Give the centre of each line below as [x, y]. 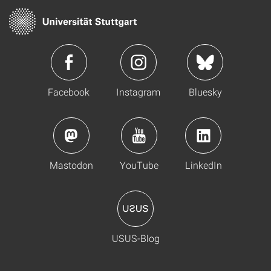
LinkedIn [203, 165]
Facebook [69, 92]
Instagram [138, 92]
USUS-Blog [135, 238]
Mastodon [71, 165]
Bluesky [205, 92]
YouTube [139, 165]
